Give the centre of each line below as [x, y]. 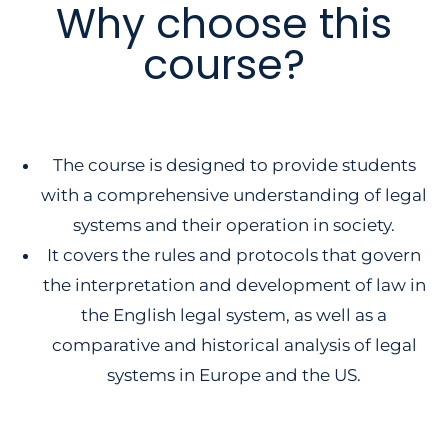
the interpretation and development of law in [234, 285]
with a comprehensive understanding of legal [234, 195]
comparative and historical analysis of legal [234, 345]
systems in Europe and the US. [234, 375]
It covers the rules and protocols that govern [234, 255]
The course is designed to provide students [234, 165]
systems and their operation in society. [234, 225]
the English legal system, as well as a [234, 315]
